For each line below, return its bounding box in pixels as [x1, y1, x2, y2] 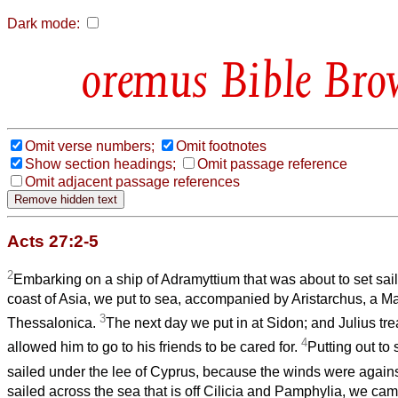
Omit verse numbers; [25, 138, 155, 154]
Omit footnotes [176, 138, 267, 154]
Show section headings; [25, 155, 176, 171]
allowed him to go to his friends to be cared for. [7, 339, 301, 355]
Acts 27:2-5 [7, 231, 99, 251]
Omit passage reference [197, 155, 347, 171]
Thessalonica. [7, 315, 99, 331]
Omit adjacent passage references [25, 173, 240, 189]
